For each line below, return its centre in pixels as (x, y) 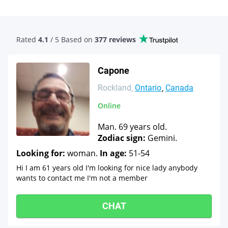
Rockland (115, 88)
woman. (82, 153)
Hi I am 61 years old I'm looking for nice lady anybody (107, 168)
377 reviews (115, 39)
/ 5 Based (65, 39)
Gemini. (161, 138)
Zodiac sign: (122, 138)
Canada (179, 88)
